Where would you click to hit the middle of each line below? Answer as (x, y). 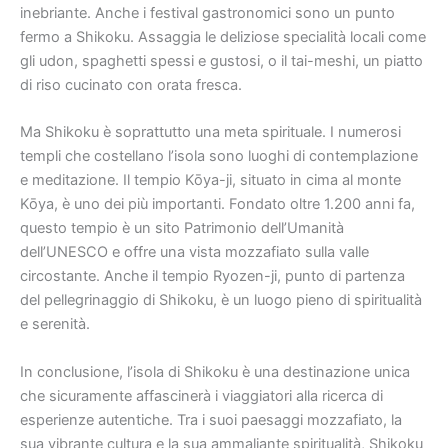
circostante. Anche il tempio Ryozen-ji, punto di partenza (212, 276)
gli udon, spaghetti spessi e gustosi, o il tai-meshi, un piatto (221, 60)
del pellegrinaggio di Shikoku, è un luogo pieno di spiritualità (221, 300)
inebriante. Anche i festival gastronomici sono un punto (207, 12)
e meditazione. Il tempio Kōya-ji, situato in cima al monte (210, 180)
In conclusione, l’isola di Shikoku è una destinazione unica (215, 371)
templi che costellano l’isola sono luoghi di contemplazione (219, 156)
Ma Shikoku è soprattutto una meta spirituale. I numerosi (210, 132)
